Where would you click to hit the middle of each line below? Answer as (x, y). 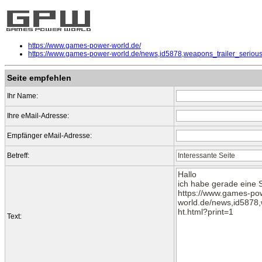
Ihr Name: (23, 96)
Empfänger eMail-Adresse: (49, 136)
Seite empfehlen (39, 78)
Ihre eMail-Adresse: (38, 116)
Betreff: (18, 156)
